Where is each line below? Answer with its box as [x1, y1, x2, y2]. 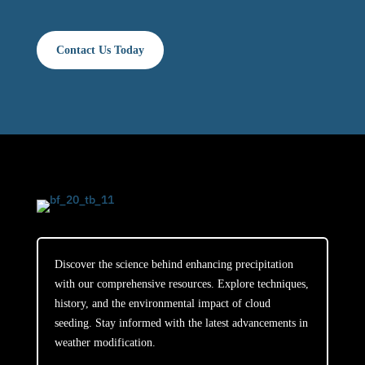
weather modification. [54, 336, 156, 350]
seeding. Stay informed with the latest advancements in [54, 317, 308, 330]
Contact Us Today [55, 44, 144, 57]
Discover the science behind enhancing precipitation [54, 258, 293, 271]
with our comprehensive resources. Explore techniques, [54, 278, 309, 291]
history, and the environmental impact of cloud [54, 297, 270, 310]
